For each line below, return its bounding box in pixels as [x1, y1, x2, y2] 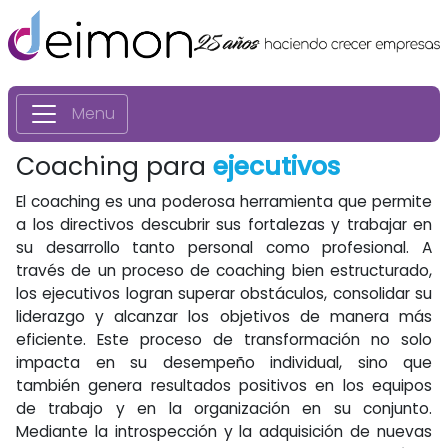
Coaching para [16, 149, 213, 184]
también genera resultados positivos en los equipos [16, 375, 432, 396]
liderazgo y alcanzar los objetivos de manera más [16, 306, 432, 327]
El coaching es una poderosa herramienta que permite [16, 191, 432, 212]
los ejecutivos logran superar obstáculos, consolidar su [16, 283, 432, 304]
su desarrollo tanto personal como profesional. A [16, 237, 432, 258]
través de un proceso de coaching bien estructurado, [16, 260, 432, 281]
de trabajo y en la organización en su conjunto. [16, 398, 432, 419]
